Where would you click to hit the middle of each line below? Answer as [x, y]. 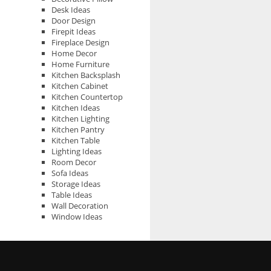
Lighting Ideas [77, 151]
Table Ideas [72, 195]
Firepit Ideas [73, 31]
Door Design [73, 21]
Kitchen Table [76, 140]
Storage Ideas [76, 184]
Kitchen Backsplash [86, 75]
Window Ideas [77, 217]
